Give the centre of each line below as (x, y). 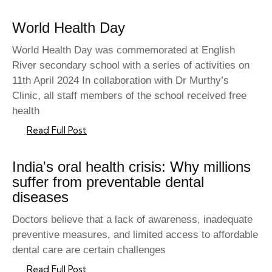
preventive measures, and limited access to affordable (135, 235)
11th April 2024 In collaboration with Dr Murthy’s (121, 81)
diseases (40, 197)
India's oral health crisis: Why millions (131, 167)
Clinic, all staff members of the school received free (129, 96)
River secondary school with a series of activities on (131, 66)
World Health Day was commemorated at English (124, 50)
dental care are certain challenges (89, 250)
